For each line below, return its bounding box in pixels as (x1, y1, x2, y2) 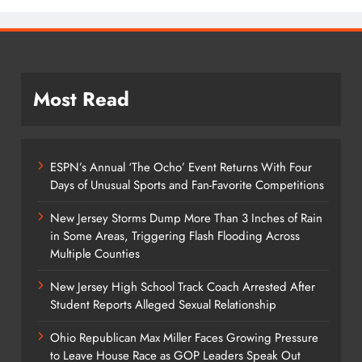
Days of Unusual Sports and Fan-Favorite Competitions (49, 175, 324, 194)
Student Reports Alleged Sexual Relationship (49, 295, 276, 314)
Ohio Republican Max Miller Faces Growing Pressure (49, 328, 318, 347)
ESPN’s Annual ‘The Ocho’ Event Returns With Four (49, 158, 312, 176)
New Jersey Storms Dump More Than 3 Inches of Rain (49, 208, 322, 227)
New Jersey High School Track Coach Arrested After (49, 277, 315, 296)
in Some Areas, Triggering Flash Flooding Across (49, 226, 300, 245)
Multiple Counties (49, 244, 140, 263)
